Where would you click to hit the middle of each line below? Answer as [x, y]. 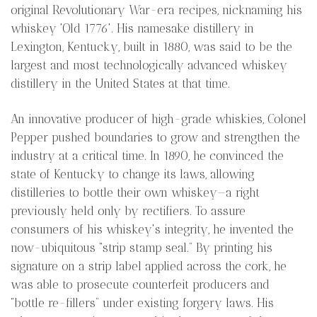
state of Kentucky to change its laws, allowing [133, 174]
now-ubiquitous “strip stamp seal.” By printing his [142, 247]
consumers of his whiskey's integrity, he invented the [152, 229]
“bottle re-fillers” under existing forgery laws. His [142, 302]
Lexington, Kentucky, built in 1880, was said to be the [151, 46]
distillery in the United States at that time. [120, 83]
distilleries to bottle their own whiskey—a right [135, 192]
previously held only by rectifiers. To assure [128, 211]
